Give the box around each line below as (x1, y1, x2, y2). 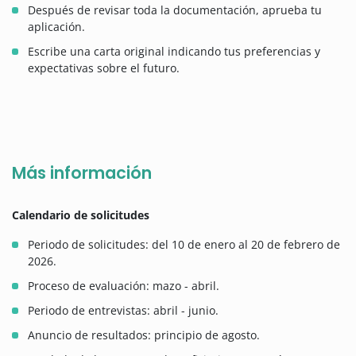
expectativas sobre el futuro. (28, 60, 180, 76)
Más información (12, 161, 152, 185)
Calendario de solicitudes (12, 207, 149, 223)
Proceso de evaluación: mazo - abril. (28, 278, 219, 294)
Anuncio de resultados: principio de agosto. (28, 327, 260, 343)
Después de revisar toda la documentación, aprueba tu (28, 2, 322, 18)
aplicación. (28, 19, 85, 35)
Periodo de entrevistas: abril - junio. (28, 303, 219, 319)
